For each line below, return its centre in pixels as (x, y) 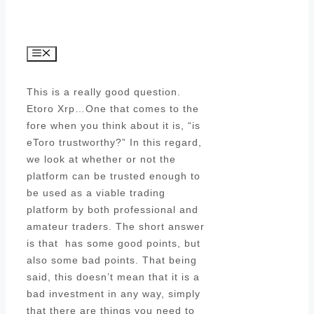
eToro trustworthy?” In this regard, (114, 143)
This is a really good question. (104, 92)
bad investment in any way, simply (114, 294)
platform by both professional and (112, 210)
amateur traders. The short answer (116, 227)
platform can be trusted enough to (114, 176)
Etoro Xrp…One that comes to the (113, 109)
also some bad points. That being (112, 260)
